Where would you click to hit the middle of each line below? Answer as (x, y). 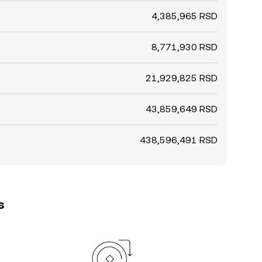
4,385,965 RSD (185, 16)
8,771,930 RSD (185, 47)
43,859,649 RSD (182, 109)
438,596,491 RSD (179, 140)
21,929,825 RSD (182, 78)
